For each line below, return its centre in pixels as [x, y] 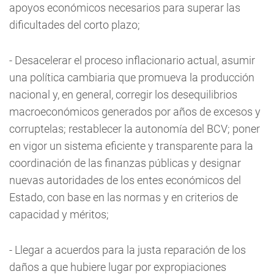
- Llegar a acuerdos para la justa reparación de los [128, 250]
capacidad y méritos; [59, 214]
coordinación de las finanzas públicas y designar [125, 163]
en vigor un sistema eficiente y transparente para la [131, 146]
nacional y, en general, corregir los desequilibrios [123, 94]
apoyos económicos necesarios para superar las [125, 8]
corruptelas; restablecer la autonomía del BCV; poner [135, 129]
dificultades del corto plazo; [75, 25]
